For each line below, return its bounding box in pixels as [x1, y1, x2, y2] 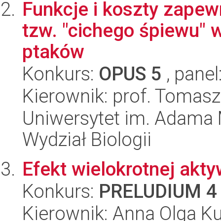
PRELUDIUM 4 [99, 180, 217, 202]
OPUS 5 [99, 63, 162, 85]
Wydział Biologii [22, 128, 151, 150]
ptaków [22, 40, 84, 63]
